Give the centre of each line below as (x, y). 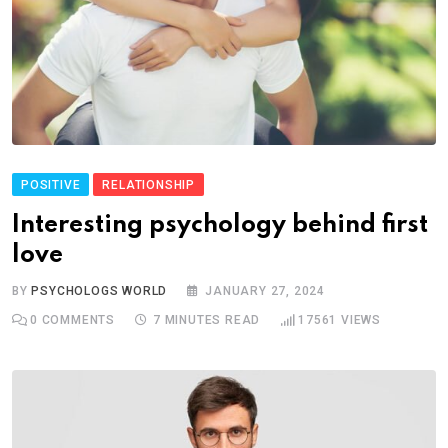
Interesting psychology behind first (220, 225)
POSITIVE (51, 184)
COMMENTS (76, 319)
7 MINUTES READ (207, 319)
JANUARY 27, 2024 (265, 290)
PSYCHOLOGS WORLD (99, 290)
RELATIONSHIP (149, 184)
